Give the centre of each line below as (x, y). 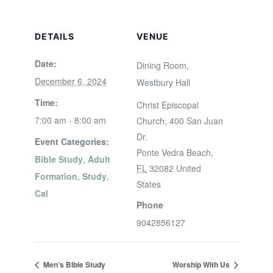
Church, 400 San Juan (180, 121)
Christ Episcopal (168, 105)
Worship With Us (202, 264)
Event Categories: (72, 141)
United (189, 168)
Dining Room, (163, 65)
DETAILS (54, 36)
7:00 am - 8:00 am (70, 120)
